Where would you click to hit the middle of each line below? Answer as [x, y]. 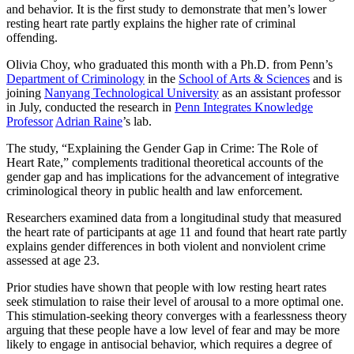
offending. [32, 37]
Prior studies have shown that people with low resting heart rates [166, 287]
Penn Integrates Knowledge [244, 107]
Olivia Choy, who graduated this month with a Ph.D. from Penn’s [169, 64]
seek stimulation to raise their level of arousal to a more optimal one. [175, 301]
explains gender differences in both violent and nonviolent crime [166, 246]
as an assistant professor [280, 92]
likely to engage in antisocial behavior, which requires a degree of [169, 344]
